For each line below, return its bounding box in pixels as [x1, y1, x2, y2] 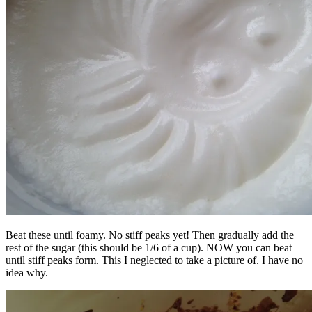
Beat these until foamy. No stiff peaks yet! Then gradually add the [6, 228, 294, 241]
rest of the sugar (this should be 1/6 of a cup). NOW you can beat [6, 241, 292, 253]
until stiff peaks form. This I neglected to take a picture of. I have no [6, 253, 303, 266]
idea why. [6, 266, 48, 279]
